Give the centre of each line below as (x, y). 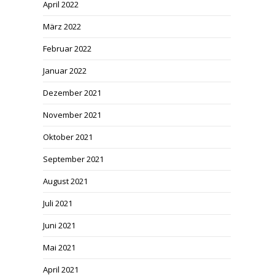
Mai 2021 (59, 247)
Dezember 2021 (72, 93)
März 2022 (62, 26)
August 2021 (65, 181)
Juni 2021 (59, 225)
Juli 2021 (58, 203)
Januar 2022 (65, 71)
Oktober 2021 (68, 137)
